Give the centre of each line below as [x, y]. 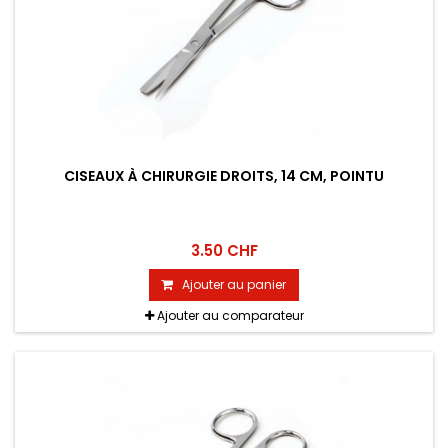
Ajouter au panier [234, 285]
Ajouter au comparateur [230, 316]
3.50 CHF [224, 251]
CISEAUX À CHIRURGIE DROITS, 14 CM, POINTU [224, 176]
